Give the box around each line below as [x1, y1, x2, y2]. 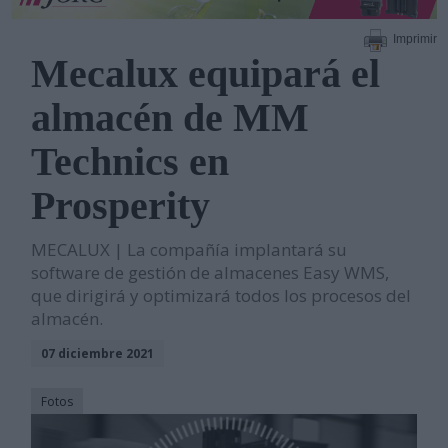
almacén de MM [31, 94, 310, 140]
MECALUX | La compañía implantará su [31, 237, 348, 261]
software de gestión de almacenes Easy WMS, [31, 260, 390, 284]
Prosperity [31, 182, 211, 228]
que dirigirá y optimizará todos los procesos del [31, 283, 412, 307]
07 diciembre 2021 [41, 344, 155, 362]
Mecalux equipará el [31, 50, 381, 96]
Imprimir [392, 32, 437, 47]
